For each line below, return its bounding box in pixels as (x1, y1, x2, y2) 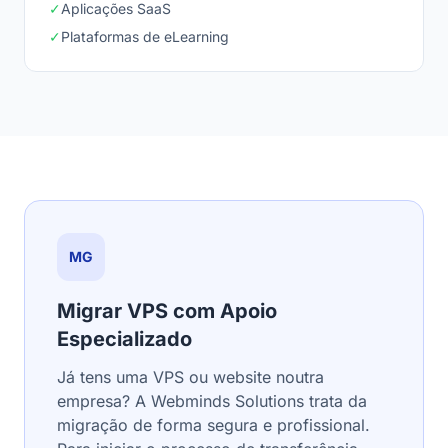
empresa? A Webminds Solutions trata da (57, 391, 367, 411)
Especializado (57, 327, 192, 351)
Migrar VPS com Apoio (57, 299, 277, 323)
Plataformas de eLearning (61, 28, 229, 45)
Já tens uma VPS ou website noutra (57, 367, 324, 387)
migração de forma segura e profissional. (57, 415, 370, 435)
